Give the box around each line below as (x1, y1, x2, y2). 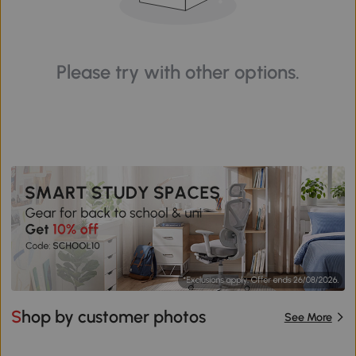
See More (284, 309, 332, 324)
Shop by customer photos (21, 307, 207, 327)
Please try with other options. (56, 60, 300, 83)
